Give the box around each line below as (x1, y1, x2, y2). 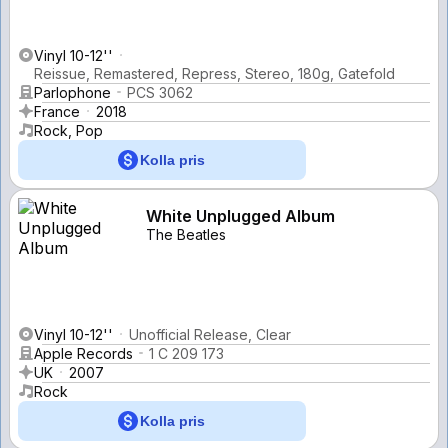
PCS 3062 (127, 83, 193, 101)
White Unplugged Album (146, 205, 335, 226)
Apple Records (34, 344, 133, 362)
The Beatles (146, 225, 226, 243)
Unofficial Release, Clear (129, 325, 291, 343)
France (34, 102, 80, 120)
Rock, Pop (34, 121, 103, 139)
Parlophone (34, 83, 111, 101)
